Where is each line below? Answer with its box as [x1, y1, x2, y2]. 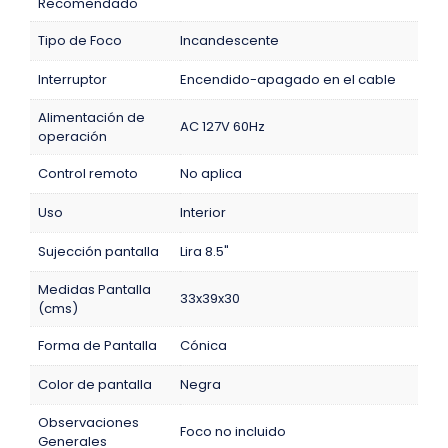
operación [38, 126, 107, 146]
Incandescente [180, 30, 279, 50]
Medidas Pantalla [38, 279, 151, 299]
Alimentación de [38, 107, 145, 127]
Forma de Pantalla [38, 335, 157, 355]
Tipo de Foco [38, 30, 122, 50]
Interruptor [38, 69, 107, 89]
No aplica [180, 163, 242, 183]
